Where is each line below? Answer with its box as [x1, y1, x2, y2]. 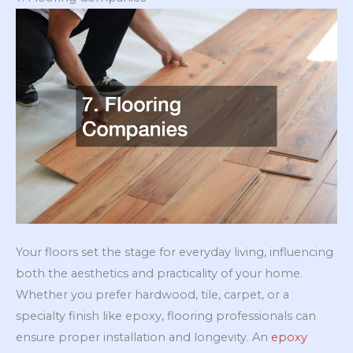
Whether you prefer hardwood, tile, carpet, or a [16, 287, 289, 302]
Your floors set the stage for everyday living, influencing [16, 244, 333, 259]
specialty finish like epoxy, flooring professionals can [16, 308, 316, 323]
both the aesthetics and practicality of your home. [16, 266, 303, 281]
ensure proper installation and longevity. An [16, 329, 271, 344]
